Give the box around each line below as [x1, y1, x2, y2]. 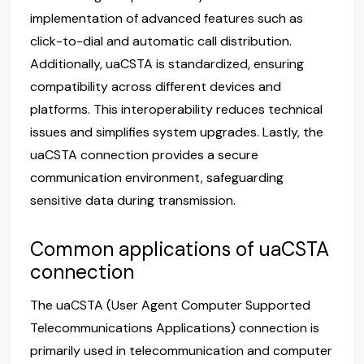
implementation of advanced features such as [29, 10, 303, 28]
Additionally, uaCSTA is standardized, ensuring [29, 55, 304, 73]
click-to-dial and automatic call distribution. [29, 32, 292, 50]
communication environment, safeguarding [29, 169, 284, 187]
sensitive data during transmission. [29, 192, 236, 210]
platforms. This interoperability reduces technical [29, 101, 323, 119]
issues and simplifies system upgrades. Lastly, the [29, 123, 323, 141]
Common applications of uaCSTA [29, 236, 329, 262]
